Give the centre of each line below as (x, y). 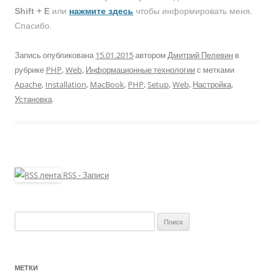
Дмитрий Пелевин (200, 55)
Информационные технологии (140, 70)
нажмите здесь (101, 11)
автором (150, 55)
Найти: (26, 218)
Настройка (212, 84)
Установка (33, 99)
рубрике (30, 70)
